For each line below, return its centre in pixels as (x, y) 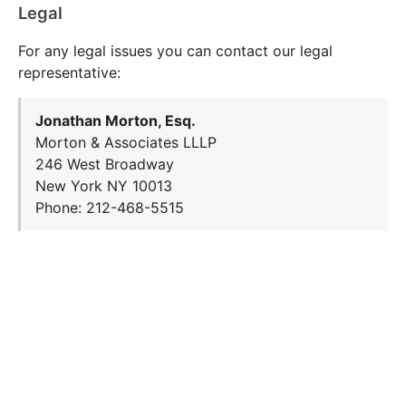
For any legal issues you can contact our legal (175, 50)
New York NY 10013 (104, 186)
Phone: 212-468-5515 (110, 208)
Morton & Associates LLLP (126, 143)
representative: (69, 72)
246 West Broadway (105, 164)
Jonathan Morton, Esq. (116, 121)
